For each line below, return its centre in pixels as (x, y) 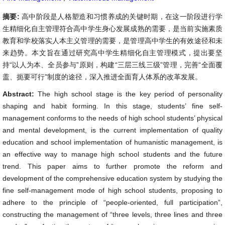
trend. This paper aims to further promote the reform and (113, 166)
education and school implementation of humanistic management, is (113, 142)
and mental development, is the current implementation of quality (113, 130)
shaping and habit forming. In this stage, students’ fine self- (113, 106)
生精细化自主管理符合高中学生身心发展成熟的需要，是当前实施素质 (113, 29)
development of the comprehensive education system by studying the (113, 178)
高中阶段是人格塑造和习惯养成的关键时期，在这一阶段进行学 (122, 17)
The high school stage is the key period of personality (130, 94)
